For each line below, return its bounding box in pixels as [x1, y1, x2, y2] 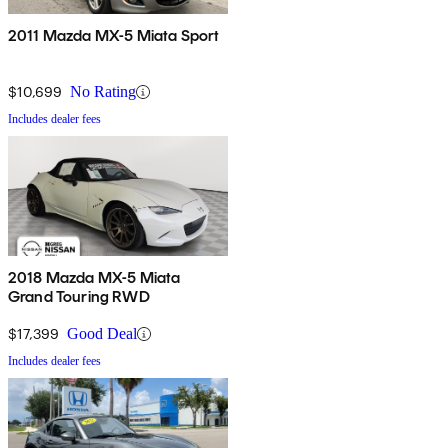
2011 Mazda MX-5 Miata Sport [8, 26, 220, 46]
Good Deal [67, 325, 137, 343]
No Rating [70, 83, 136, 101]
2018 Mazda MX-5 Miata [8, 268, 181, 288]
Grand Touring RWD [8, 287, 150, 307]
